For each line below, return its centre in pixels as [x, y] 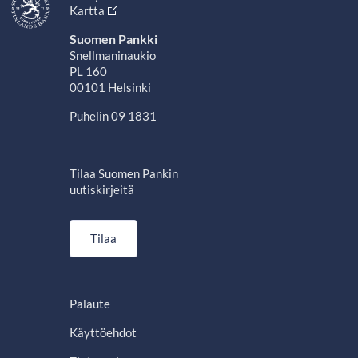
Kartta [87, 10]
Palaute [89, 304]
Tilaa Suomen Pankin [123, 173]
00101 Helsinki [110, 87]
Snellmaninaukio [112, 55]
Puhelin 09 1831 [113, 116]
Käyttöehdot [103, 332]
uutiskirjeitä [101, 189]
